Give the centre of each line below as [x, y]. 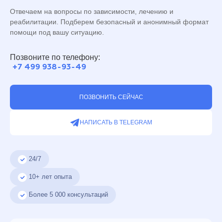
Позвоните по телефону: [55, 57]
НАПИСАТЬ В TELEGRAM [116, 122]
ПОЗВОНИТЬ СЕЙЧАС [111, 97]
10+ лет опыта [50, 176]
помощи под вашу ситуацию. [57, 32]
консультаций [87, 194]
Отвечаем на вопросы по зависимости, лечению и [92, 11]
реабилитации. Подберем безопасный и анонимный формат [109, 22]
